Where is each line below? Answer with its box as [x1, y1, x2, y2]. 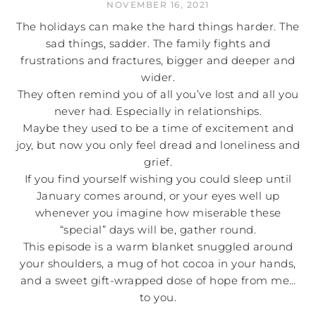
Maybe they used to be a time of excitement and [23, 121, 293, 135]
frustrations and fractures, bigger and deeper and [20, 53, 296, 67]
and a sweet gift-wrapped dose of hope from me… [20, 273, 296, 287]
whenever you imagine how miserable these [35, 205, 281, 219]
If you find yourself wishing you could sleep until [24, 171, 292, 186]
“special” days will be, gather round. [59, 222, 257, 236]
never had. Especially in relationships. [54, 104, 262, 118]
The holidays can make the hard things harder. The [16, 19, 300, 33]
